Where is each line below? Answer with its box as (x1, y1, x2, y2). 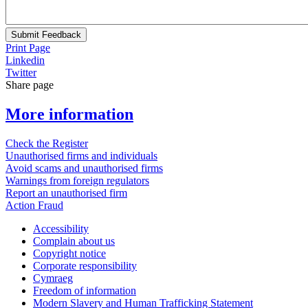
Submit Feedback (11, 29, 81, 40)
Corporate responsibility (33, 259, 137, 272)
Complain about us (33, 234, 115, 247)
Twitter (5, 66, 36, 78)
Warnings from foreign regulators (5, 174, 149, 186)
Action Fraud (5, 199, 63, 211)
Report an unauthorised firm (5, 186, 127, 199)
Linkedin (5, 54, 45, 66)
